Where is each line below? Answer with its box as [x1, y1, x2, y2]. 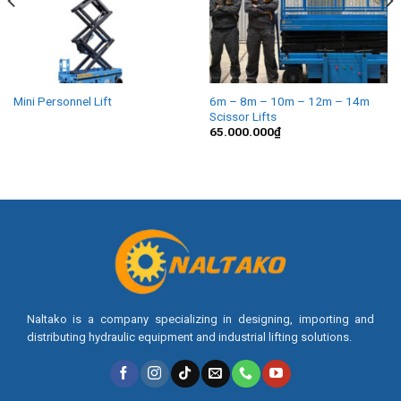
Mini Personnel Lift [13, 93, 112, 108]
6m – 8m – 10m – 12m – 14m [209, 93, 370, 108]
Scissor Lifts [209, 108, 277, 124]
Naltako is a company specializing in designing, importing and [26, 311, 375, 326]
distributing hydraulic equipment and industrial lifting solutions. [26, 329, 352, 344]
